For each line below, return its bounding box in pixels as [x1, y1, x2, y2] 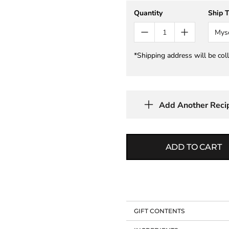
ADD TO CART [165, 142, 222, 152]
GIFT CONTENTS [134, 207, 185, 215]
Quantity [134, 8, 163, 18]
